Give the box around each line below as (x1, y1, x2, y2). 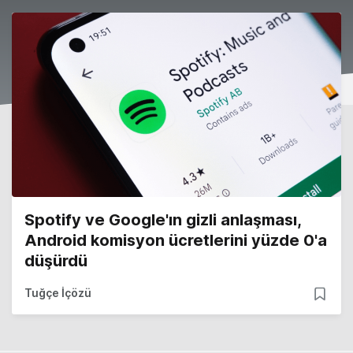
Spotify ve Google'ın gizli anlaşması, (24, 210, 301, 230)
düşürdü (24, 251, 87, 271)
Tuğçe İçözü (24, 286, 91, 300)
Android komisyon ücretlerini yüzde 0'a (24, 231, 327, 251)
